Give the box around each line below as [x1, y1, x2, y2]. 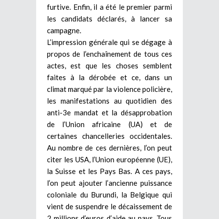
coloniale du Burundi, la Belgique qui [47, 190, 172, 199]
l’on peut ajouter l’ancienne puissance [47, 178, 172, 187]
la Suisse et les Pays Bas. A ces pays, [47, 166, 172, 175]
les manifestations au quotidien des [47, 96, 172, 105]
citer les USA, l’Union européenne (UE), [47, 154, 172, 164]
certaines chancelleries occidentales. [47, 131, 172, 140]
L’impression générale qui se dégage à [47, 37, 172, 46]
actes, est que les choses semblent [47, 61, 172, 70]
